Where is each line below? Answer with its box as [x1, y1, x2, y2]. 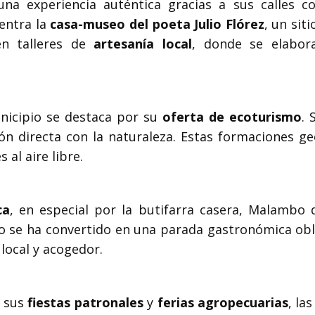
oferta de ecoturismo [162, 108, 302, 125]
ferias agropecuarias [157, 294, 289, 311]
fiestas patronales [27, 294, 143, 311]
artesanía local [94, 35, 192, 52]
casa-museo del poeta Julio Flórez [50, 15, 264, 32]
